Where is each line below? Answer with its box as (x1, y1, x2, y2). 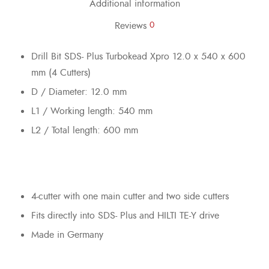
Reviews (115, 19, 150, 32)
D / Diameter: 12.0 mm (31, 85, 127, 99)
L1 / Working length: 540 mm (31, 104, 153, 118)
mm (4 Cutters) (31, 66, 91, 80)
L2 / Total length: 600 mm (31, 124, 138, 138)
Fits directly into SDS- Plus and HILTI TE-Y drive (31, 209, 219, 223)
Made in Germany (31, 228, 103, 242)
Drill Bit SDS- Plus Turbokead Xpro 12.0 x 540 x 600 (31, 50, 246, 64)
